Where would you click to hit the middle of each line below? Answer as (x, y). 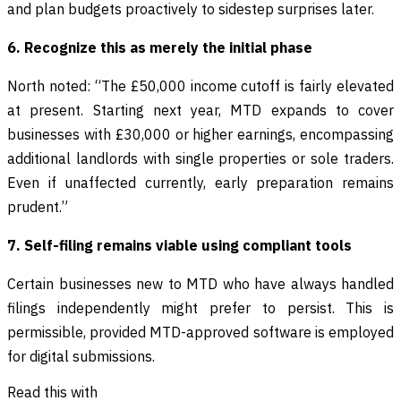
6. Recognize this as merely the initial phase (160, 48)
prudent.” (38, 207)
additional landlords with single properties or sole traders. (200, 159)
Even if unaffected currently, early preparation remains (200, 183)
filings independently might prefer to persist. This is (200, 308)
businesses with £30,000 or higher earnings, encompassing (200, 135)
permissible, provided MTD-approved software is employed (200, 333)
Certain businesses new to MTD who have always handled (200, 284)
